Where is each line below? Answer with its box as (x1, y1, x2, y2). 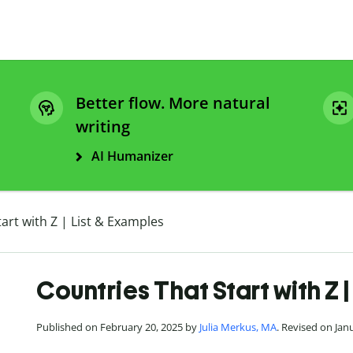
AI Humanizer (91, 147, 173, 165)
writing (76, 116, 130, 138)
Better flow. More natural (76, 92, 270, 114)
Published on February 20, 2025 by (36, 320, 199, 335)
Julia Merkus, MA (199, 320, 277, 335)
